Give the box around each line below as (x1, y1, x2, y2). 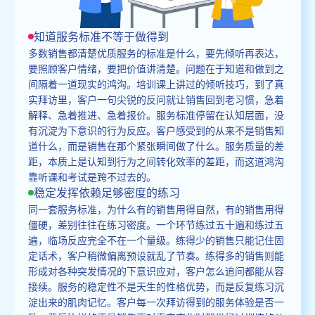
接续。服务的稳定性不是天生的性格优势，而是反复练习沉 (28, 278, 284, 293)
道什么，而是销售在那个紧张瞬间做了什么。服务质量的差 (28, 138, 284, 153)
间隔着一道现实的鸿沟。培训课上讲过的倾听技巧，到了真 (28, 76, 284, 91)
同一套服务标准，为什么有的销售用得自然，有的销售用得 (28, 201, 284, 216)
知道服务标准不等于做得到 (34, 27, 169, 44)
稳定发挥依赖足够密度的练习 (34, 184, 180, 200)
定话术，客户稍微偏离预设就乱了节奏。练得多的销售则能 (28, 247, 284, 262)
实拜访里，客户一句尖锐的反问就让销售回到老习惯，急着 (28, 91, 284, 106)
